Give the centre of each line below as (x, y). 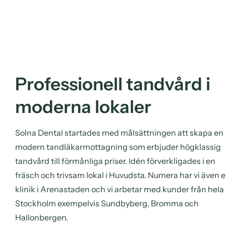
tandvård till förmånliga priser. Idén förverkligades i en (115, 161)
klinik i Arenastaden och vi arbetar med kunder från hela (120, 189)
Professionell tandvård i (113, 84)
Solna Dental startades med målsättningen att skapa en (119, 132)
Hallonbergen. (42, 217)
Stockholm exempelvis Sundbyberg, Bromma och (107, 203)
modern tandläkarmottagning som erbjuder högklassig (118, 147)
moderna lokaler (83, 106)
